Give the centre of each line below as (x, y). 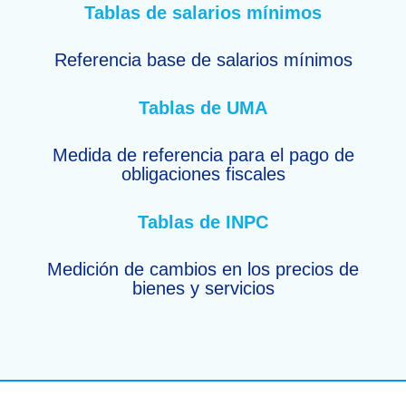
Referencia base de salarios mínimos (203, 60)
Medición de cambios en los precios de (203, 270)
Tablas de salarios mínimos (203, 13)
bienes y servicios (203, 289)
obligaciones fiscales (203, 174)
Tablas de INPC (203, 222)
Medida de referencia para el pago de (203, 155)
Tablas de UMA (203, 107)
